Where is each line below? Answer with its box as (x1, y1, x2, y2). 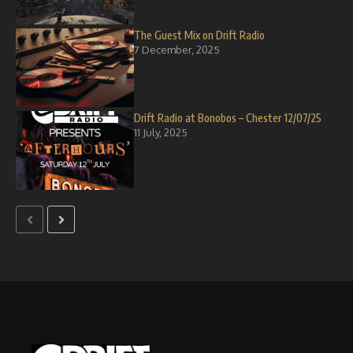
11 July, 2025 (134, 126, 188, 139)
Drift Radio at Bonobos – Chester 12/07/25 (134, 111, 321, 124)
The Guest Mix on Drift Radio (134, 28, 265, 42)
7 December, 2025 (134, 43, 220, 56)
